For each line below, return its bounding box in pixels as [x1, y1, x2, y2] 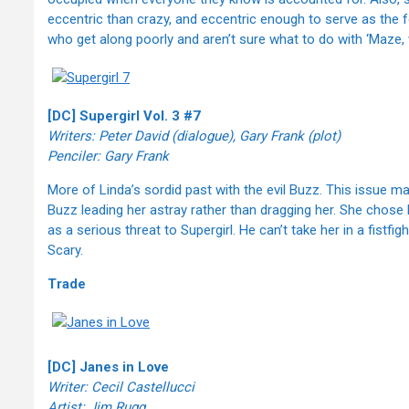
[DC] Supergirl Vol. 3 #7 [47, 108, 201, 125]
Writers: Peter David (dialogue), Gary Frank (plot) [47, 128, 341, 145]
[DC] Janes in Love [47, 359, 169, 376]
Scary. [47, 242, 83, 259]
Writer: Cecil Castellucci [47, 379, 194, 396]
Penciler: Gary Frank [47, 148, 169, 165]
